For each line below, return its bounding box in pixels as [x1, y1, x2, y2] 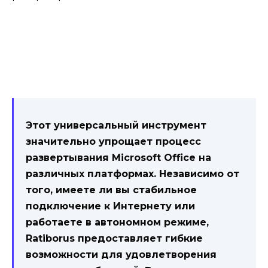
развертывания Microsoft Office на [26, 152, 211, 164]
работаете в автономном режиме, [26, 217, 209, 229]
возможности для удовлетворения [26, 249, 217, 261]
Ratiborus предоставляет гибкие [26, 233, 203, 245]
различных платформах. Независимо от [26, 168, 239, 180]
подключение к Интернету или [26, 200, 195, 212]
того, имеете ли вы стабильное [26, 184, 197, 196]
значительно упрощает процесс [26, 136, 201, 148]
